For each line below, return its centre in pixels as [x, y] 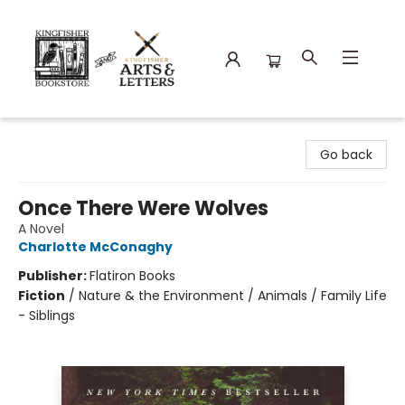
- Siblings [47, 316]
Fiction [42, 296]
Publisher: [54, 276]
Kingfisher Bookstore [77, 135]
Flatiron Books [132, 276]
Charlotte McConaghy [95, 247]
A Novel [41, 229]
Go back [346, 155]
